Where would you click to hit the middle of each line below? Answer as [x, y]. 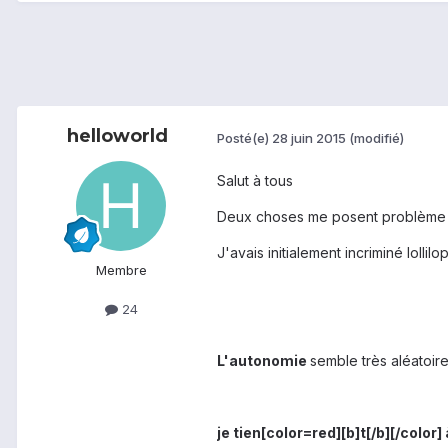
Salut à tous [255, 181]
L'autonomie [263, 361]
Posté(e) [244, 137]
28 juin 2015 [309, 137]
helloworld [117, 136]
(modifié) [376, 137]
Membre [121, 270]
